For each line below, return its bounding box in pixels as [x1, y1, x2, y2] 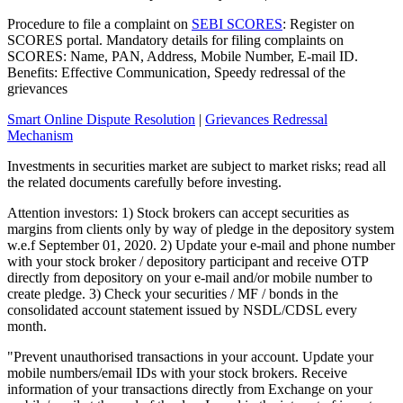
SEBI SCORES [192, 16, 282, 32]
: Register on [282, 16, 354, 32]
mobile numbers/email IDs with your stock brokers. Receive [7, 365, 347, 381]
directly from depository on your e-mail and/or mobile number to [7, 270, 372, 286]
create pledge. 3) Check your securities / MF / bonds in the [7, 286, 338, 302]
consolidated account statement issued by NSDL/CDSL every [7, 302, 357, 318]
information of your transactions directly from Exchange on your [7, 381, 372, 398]
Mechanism [7, 128, 73, 144]
